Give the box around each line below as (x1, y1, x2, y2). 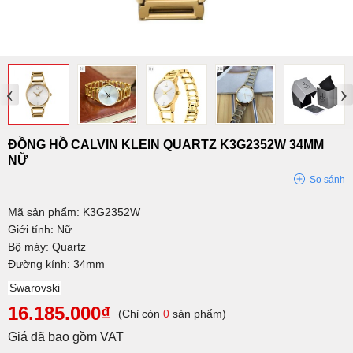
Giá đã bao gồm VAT (8, 329, 124, 344)
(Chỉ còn (118, 307, 163, 320)
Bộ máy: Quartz (8, 240, 86, 253)
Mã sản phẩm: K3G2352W (8, 205, 140, 218)
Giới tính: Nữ (8, 222, 72, 236)
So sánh (310, 173, 345, 185)
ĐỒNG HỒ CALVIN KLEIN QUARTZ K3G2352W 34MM (8, 137, 324, 151)
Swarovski (9, 281, 60, 294)
